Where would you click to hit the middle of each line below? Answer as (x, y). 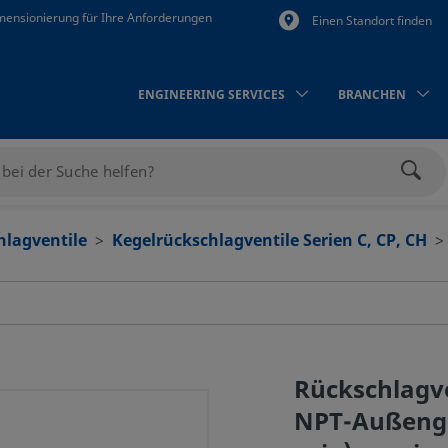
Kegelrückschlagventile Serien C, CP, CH (269, 240)
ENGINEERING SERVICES (211, 95)
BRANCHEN (372, 95)
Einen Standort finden (372, 21)
